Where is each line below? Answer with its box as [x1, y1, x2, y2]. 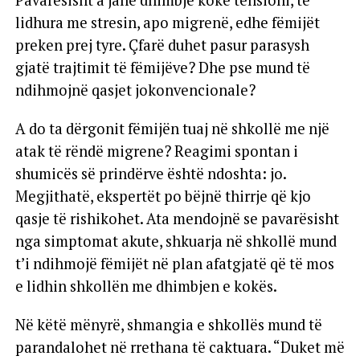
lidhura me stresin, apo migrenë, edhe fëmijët [14, 12, 320, 32]
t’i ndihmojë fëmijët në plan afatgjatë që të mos [14, 253, 334, 273]
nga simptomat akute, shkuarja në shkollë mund [14, 231, 337, 251]
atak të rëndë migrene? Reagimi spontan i [14, 141, 298, 161]
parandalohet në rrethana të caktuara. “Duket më [14, 337, 345, 357]
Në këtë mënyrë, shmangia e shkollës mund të [14, 314, 322, 334]
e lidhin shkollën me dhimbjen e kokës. [14, 276, 277, 296]
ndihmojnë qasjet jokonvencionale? [14, 80, 256, 100]
